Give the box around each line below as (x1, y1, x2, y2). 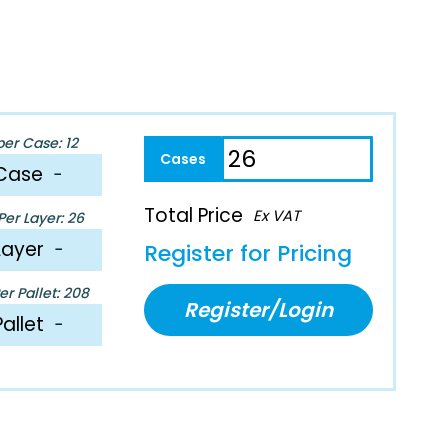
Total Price (144, 201, 244, 229)
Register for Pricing (144, 237, 353, 269)
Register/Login (184, 295, 334, 324)
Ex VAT (253, 204, 301, 226)
